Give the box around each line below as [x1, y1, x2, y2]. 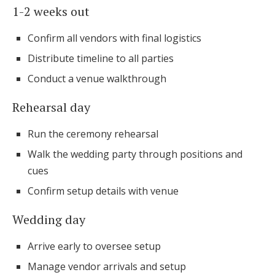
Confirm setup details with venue [28, 184, 179, 198]
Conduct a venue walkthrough [28, 72, 166, 85]
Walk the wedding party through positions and [28, 147, 242, 161]
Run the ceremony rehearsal [28, 127, 158, 141]
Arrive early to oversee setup [28, 239, 161, 253]
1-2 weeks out [12, 3, 90, 20]
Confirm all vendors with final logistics [28, 31, 201, 45]
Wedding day [12, 211, 85, 228]
